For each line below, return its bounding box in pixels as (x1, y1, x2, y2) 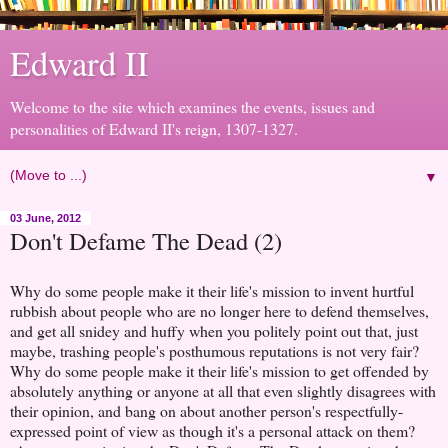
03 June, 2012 (10, 212, 81, 224)
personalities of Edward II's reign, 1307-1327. (10, 118, 298, 139)
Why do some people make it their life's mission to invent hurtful (10, 279, 414, 301)
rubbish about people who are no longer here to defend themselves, (10, 299, 429, 321)
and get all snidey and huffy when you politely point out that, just (10, 319, 418, 341)
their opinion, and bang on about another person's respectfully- (10, 399, 403, 421)
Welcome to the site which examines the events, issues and (10, 96, 375, 117)
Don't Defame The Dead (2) (10, 224, 282, 257)
